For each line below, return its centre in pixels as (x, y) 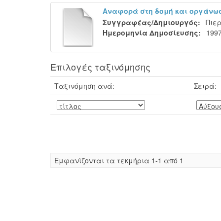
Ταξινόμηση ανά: (84, 86)
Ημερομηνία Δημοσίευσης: (152, 33)
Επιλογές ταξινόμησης (100, 67)
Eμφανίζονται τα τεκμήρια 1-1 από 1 (119, 160)
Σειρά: (205, 86)
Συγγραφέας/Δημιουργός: (151, 22)
